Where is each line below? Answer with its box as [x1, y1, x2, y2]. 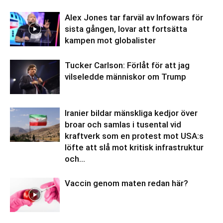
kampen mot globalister [65, 35, 156, 45]
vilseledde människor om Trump [65, 72, 186, 82]
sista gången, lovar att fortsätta [65, 24, 187, 34]
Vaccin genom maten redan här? [65, 178, 188, 188]
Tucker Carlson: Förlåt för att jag [65, 60, 190, 70]
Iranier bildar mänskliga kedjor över [65, 108, 198, 118]
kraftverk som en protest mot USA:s [65, 131, 204, 141]
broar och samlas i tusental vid [65, 119, 181, 129]
